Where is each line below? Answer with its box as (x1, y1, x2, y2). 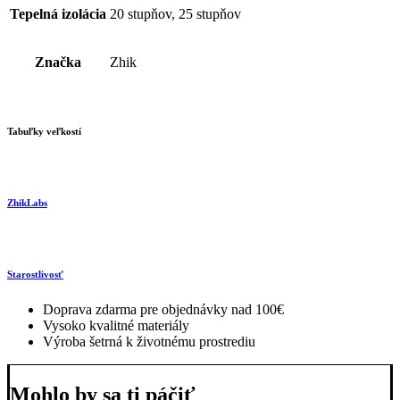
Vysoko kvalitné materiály (43, 318, 189, 334)
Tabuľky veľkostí (7, 126, 81, 137)
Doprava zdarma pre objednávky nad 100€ (43, 302, 284, 318)
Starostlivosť (7, 269, 63, 280)
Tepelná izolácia (10, 6, 106, 22)
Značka (35, 54, 81, 71)
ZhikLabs (7, 197, 47, 209)
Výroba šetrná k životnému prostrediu (43, 334, 255, 350)
